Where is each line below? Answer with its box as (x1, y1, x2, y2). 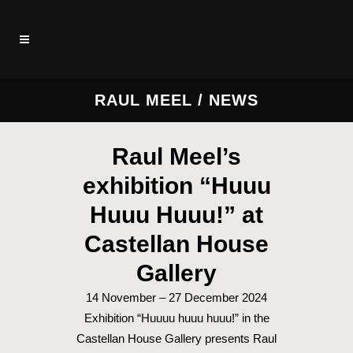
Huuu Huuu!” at (90, 202, 263, 228)
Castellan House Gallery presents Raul (76, 332, 277, 345)
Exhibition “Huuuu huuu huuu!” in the (84, 311, 269, 325)
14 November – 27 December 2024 (86, 291, 267, 304)
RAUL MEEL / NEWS (95, 91, 258, 109)
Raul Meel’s (112, 143, 241, 169)
